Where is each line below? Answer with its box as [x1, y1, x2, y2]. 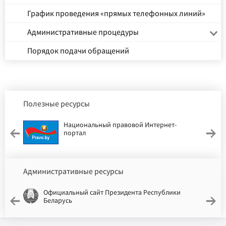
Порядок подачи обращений [27, 45, 129, 56]
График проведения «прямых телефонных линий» [27, 8, 205, 19]
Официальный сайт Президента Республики [43, 187, 181, 197]
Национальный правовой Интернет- [64, 120, 177, 130]
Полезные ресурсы [23, 98, 90, 109]
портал [64, 128, 86, 138]
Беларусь [43, 195, 72, 205]
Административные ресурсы [23, 165, 124, 176]
